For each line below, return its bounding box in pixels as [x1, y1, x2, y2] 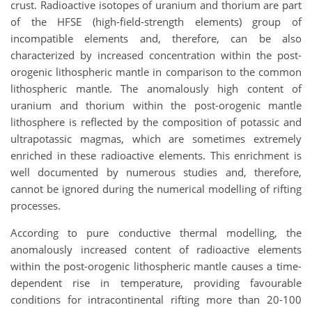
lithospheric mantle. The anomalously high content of [10, 81, 302, 95]
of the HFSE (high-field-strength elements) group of [10, 14, 302, 29]
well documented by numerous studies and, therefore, [10, 164, 302, 179]
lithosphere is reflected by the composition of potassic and [10, 114, 302, 129]
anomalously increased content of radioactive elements [10, 242, 302, 256]
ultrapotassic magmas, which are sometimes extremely [10, 131, 302, 146]
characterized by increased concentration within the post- [10, 47, 302, 62]
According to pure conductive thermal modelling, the [10, 225, 302, 240]
